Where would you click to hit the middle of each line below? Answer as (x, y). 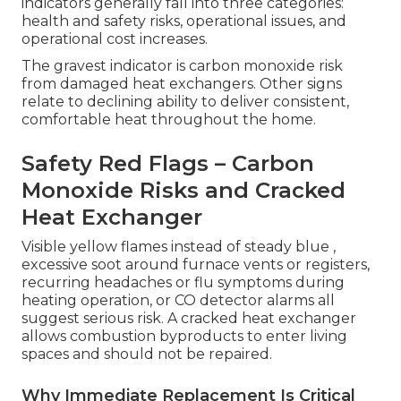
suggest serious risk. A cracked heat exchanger (189, 319)
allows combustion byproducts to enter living (184, 337)
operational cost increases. (115, 39)
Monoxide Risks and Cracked (183, 191)
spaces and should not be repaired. (147, 354)
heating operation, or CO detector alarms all (178, 301)
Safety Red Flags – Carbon (168, 164)
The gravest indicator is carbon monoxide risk (182, 66)
